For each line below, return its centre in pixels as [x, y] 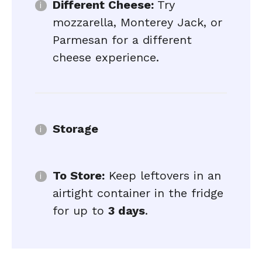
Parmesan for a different [122, 40]
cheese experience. [106, 57]
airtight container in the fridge [138, 193]
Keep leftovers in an [163, 175]
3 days [127, 211]
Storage [75, 129]
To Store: [79, 175]
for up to [80, 211]
